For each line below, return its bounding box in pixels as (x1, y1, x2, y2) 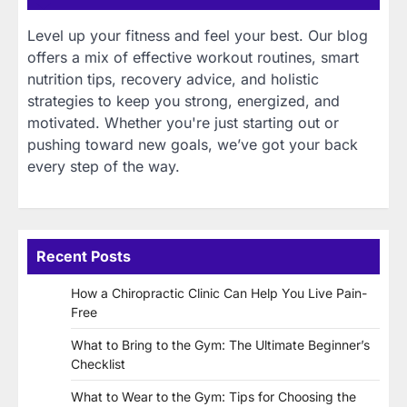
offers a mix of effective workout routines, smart (27, 47, 359, 66)
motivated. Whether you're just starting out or (27, 113, 339, 132)
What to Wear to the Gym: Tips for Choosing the (71, 388, 356, 404)
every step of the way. (27, 156, 180, 175)
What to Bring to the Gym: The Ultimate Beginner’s (71, 336, 370, 352)
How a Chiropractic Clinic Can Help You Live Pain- (71, 284, 367, 301)
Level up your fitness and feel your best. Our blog (27, 25, 368, 45)
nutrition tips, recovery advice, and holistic (27, 69, 319, 88)
